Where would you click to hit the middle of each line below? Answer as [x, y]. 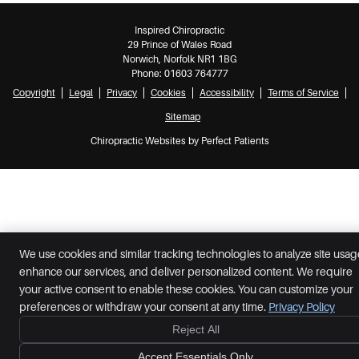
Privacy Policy [302, 307]
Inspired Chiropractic [179, 30]
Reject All [196, 329]
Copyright [34, 93]
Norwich [140, 59]
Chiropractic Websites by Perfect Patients [179, 141]
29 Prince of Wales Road [179, 44]
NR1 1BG [216, 59]
